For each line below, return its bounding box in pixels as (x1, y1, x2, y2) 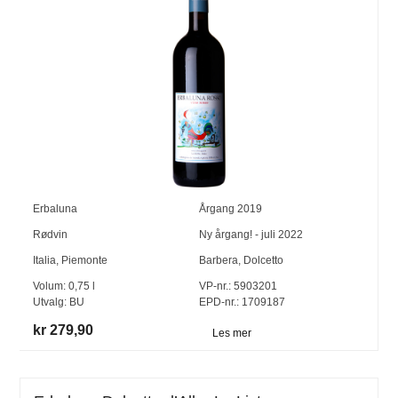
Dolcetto (243, 254, 283, 267)
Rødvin (33, 228, 68, 242)
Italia (33, 254, 57, 267)
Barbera (198, 254, 238, 267)
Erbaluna (33, 203, 78, 216)
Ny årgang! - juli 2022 (198, 228, 303, 242)
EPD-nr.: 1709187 (198, 296, 285, 309)
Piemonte (61, 254, 108, 267)
